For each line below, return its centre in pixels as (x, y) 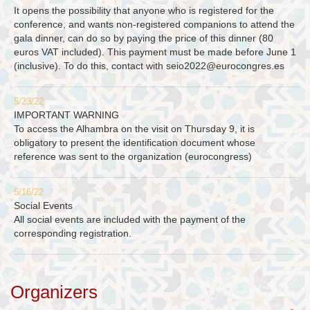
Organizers (54, 292)
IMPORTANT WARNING (66, 115)
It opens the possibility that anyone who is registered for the (144, 11)
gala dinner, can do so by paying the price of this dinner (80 (144, 38)
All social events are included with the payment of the (130, 220)
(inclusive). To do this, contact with (90, 66)
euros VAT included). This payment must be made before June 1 (155, 52)
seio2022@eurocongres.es (225, 66)
